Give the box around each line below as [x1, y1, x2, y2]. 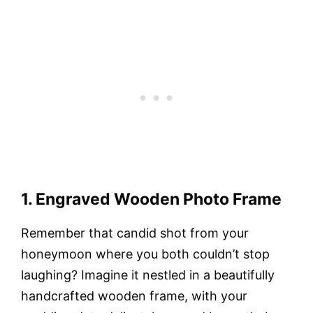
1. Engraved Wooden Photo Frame [21, 189, 282, 209]
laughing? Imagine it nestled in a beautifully [21, 267, 275, 282]
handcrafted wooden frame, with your [21, 288, 247, 303]
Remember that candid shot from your [21, 225, 249, 240]
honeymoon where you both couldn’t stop [21, 246, 270, 261]
